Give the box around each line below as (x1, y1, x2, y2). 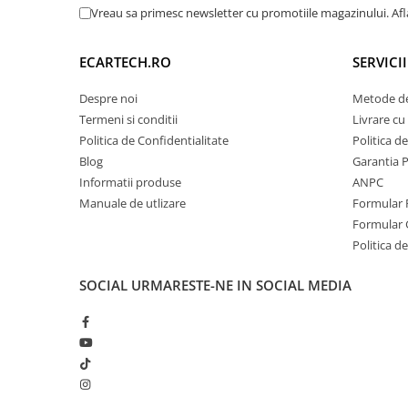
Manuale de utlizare (79, 194, 186, 211)
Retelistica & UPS (14, 13, 117, 30)
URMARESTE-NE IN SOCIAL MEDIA (131, 275, 352, 294)
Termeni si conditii (79, 110, 178, 127)
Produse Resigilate (14, 111, 127, 128)
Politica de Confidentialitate (79, 131, 229, 148)
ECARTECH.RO (79, 52, 171, 71)
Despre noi (79, 89, 138, 107)
